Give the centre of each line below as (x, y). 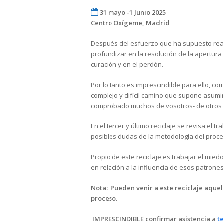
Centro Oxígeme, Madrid (130, 23)
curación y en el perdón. (127, 64)
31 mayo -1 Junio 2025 (133, 12)
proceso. (106, 198)
